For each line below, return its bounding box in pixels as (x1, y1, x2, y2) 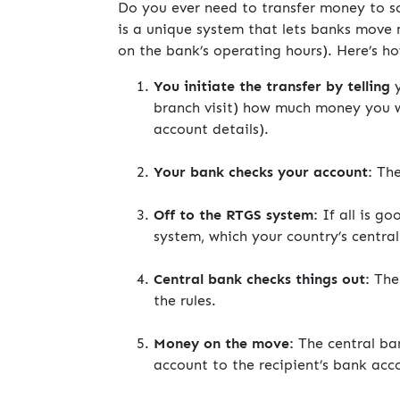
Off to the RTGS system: (154, 206, 318, 224)
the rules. (154, 292, 216, 310)
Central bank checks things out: (154, 271, 370, 288)
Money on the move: (154, 335, 294, 353)
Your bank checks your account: (154, 163, 372, 181)
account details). (154, 121, 269, 138)
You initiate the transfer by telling (154, 78, 390, 96)
